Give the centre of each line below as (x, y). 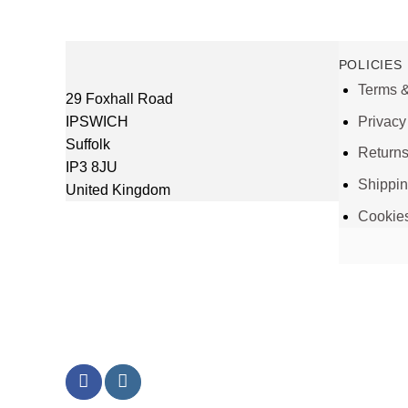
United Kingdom (118, 189)
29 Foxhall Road (119, 98)
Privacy (382, 121)
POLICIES (370, 66)
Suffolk (88, 144)
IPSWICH (97, 121)
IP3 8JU (92, 167)
